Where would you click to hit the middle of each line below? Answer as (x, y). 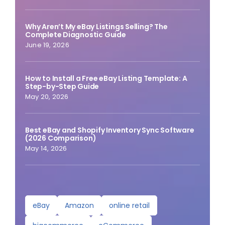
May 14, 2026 (46, 149)
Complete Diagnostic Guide (75, 35)
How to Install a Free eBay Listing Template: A (106, 79)
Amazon (79, 206)
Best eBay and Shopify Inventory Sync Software (109, 130)
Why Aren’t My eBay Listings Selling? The (96, 27)
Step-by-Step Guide (62, 87)
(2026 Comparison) (61, 138)
